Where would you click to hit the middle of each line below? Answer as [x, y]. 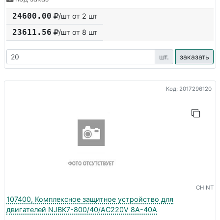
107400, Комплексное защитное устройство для [90, 199]
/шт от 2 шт [78, 16]
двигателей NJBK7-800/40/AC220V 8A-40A [82, 209]
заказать [194, 57]
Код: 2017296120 [189, 89]
